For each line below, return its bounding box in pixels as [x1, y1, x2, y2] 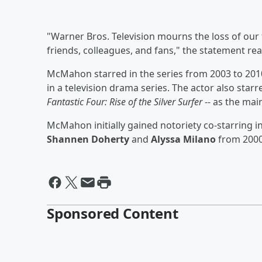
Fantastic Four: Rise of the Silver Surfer [47, 95, 202, 108]
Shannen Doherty [47, 132, 129, 146]
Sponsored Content [47, 203, 178, 223]
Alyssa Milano [151, 132, 216, 146]
